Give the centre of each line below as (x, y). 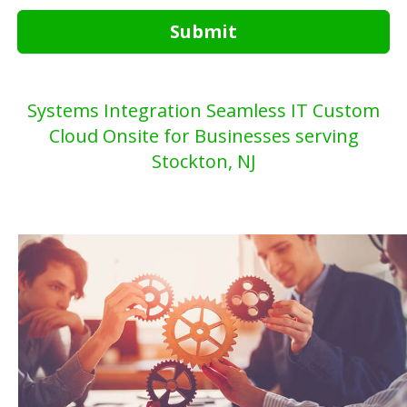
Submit (203, 31)
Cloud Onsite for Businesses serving (203, 136)
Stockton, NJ (203, 161)
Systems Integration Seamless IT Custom (203, 110)
